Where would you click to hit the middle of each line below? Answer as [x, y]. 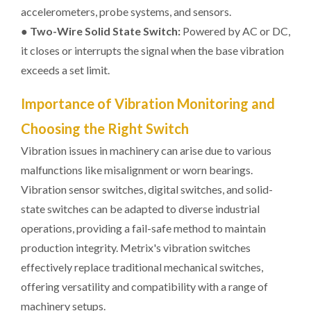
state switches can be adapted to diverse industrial [140, 209]
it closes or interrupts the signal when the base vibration [152, 50]
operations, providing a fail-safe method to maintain [143, 228]
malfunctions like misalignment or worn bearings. [137, 170]
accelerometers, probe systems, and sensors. [126, 11]
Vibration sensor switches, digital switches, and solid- [147, 189]
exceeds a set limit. [65, 70]
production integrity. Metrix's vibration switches [136, 247]
